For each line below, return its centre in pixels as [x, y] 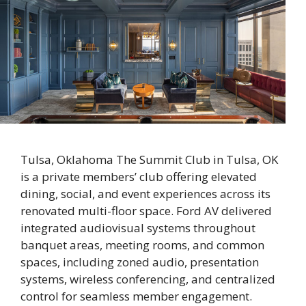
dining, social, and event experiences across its [145, 194]
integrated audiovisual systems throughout [138, 228]
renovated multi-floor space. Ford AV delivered [146, 211]
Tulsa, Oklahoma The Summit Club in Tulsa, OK [149, 159]
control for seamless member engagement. [136, 296]
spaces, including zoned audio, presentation [140, 262]
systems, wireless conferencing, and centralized [148, 279]
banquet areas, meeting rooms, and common [142, 245]
